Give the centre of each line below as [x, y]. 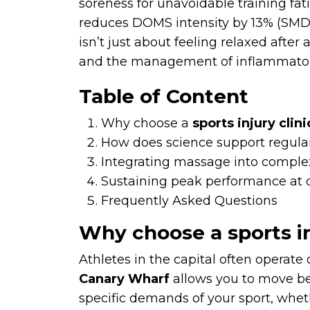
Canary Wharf [124, 279]
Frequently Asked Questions [189, 201]
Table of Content [164, 96]
